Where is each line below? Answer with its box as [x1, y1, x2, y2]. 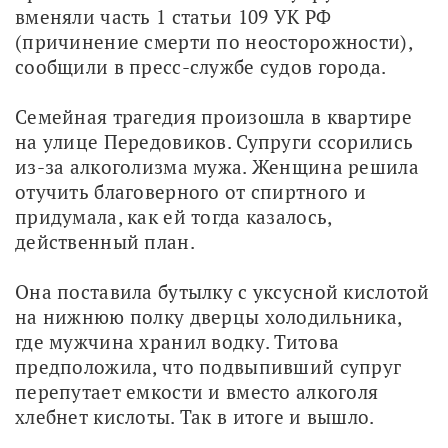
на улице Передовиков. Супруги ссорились [15, 129, 414, 155]
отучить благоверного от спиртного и [15, 179, 366, 205]
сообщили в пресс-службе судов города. [15, 54, 387, 80]
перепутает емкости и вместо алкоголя [15, 379, 379, 405]
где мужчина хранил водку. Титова [15, 329, 340, 355]
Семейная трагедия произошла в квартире [15, 104, 412, 130]
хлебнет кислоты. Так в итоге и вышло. [15, 404, 375, 430]
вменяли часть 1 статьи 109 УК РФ [15, 4, 332, 30]
